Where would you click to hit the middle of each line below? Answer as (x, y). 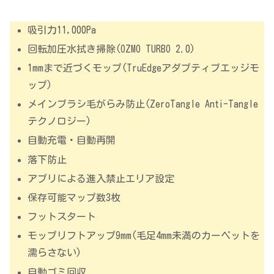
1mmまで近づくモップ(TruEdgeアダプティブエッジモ (144, 68)
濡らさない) (55, 253)
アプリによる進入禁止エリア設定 (101, 178)
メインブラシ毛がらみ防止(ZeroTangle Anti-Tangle (143, 104)
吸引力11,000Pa (62, 30)
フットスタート (62, 217)
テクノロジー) (60, 121)
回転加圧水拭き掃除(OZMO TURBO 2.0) (112, 49)
